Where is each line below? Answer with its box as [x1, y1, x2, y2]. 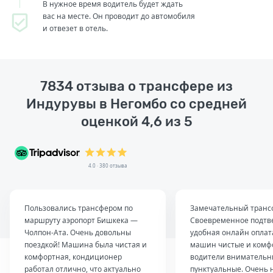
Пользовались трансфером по [24, 202, 133, 213]
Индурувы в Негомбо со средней [26, 95, 247, 112]
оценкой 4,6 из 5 [80, 113, 193, 130]
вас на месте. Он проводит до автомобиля [43, 10, 195, 21]
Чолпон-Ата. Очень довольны [24, 227, 131, 238]
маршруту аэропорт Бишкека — [24, 214, 138, 225]
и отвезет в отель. [43, 23, 108, 34]
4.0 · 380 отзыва [88, 161, 127, 169]
